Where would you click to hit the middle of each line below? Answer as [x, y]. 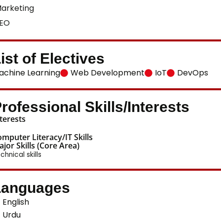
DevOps [192, 73]
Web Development [107, 73]
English [16, 202]
